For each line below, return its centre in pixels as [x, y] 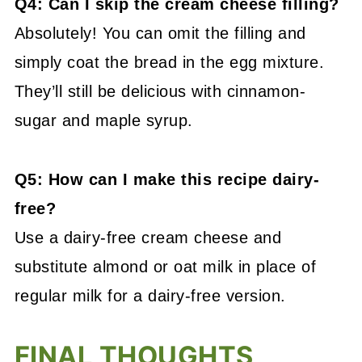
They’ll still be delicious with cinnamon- [160, 91]
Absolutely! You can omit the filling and [160, 33]
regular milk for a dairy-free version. [150, 296]
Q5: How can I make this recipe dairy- [167, 179]
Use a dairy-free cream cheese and [148, 238]
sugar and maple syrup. [103, 120]
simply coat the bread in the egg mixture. [169, 62]
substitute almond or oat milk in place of [165, 267]
